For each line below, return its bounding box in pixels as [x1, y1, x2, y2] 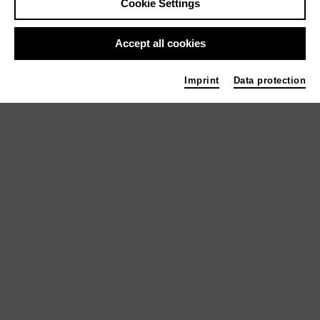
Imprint [184, 75, 219, 86]
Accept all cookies [114, 37, 206, 49]
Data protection [233, 75, 306, 86]
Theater [22, 41, 54, 51]
